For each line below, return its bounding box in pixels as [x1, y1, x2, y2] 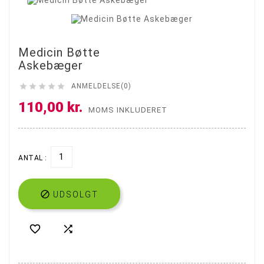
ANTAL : [18, 153, 47, 162]
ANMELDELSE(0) [71, 82, 131, 91]
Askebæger [18, 58, 83, 73]
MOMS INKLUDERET [88, 105, 167, 114]
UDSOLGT [53, 189, 98, 199]
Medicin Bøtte [18, 45, 100, 60]
